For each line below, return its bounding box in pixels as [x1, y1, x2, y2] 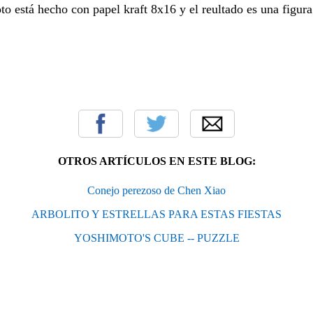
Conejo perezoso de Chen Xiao [87, 184, 226, 196]
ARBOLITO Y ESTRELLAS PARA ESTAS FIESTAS [31, 208, 282, 220]
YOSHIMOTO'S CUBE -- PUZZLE [73, 231, 240, 244]
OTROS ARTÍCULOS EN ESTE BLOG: [57, 154, 256, 167]
